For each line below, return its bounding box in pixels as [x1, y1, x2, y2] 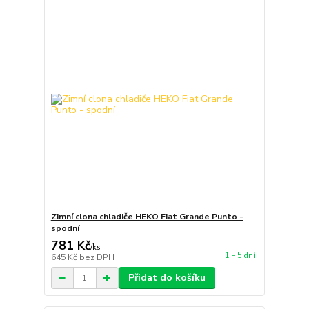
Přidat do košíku [128, 271, 206, 284]
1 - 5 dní [224, 250, 255, 261]
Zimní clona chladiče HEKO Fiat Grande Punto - [50, 211, 243, 222]
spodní [50, 223, 79, 234]
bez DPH [79, 252, 114, 263]
